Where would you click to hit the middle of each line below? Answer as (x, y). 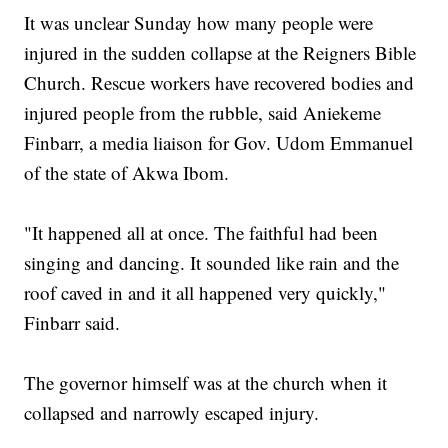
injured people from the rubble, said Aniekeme (203, 113)
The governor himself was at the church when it (206, 383)
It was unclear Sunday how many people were (199, 23)
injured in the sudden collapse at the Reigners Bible (220, 53)
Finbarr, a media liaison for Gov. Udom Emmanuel (219, 143)
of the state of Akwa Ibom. (127, 173)
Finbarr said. (72, 323)
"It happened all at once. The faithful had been (201, 233)
